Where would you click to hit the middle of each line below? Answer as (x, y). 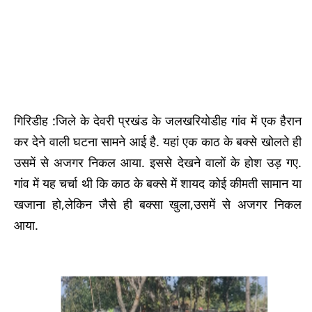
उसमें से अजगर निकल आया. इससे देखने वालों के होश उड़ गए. (158, 162)
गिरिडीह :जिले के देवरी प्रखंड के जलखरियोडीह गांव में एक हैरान (158, 120)
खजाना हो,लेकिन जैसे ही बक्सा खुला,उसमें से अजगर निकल (158, 204)
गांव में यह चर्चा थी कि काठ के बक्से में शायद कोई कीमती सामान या (158, 183)
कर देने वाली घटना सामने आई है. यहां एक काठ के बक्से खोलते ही (158, 141)
